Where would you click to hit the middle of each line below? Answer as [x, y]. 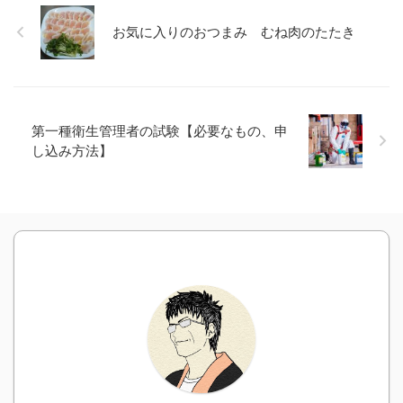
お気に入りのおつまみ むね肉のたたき [234, 31]
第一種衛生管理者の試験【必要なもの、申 [160, 130]
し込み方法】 [72, 150]
